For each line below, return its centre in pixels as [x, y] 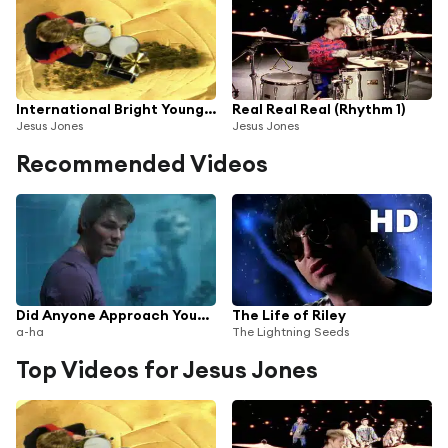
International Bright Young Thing [210, 108]
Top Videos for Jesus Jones [167, 369]
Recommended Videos [142, 163]
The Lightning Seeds [290, 331]
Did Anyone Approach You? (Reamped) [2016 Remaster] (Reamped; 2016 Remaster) [203, 314]
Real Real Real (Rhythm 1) [318, 108]
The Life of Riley [289, 314]
